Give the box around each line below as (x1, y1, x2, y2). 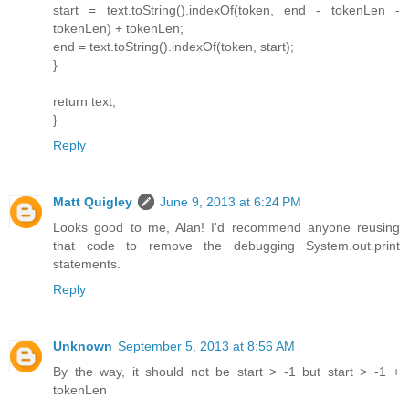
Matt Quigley (53, 194, 132, 209)
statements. (53, 256, 121, 271)
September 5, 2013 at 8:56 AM (118, 338, 295, 353)
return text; (53, 93, 116, 109)
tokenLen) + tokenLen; (53, 20, 184, 36)
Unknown (53, 338, 112, 353)
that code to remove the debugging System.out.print (53, 237, 400, 253)
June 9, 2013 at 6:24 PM (160, 194, 301, 209)
